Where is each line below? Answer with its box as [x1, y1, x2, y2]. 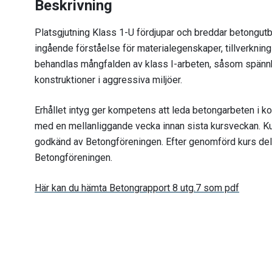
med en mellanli [35, 120, 101, 132]
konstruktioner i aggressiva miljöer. [35, 74, 182, 86]
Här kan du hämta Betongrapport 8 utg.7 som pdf [35, 182, 239, 194]
